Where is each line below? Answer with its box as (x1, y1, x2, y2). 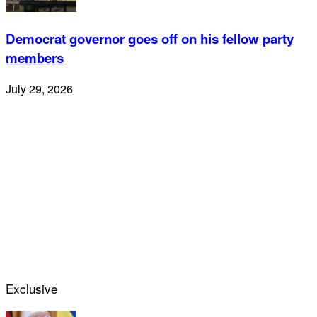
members (6, 47, 64, 67)
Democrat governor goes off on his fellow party (6, 28, 294, 48)
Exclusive (6, 279, 57, 297)
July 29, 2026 (6, 80, 73, 97)
